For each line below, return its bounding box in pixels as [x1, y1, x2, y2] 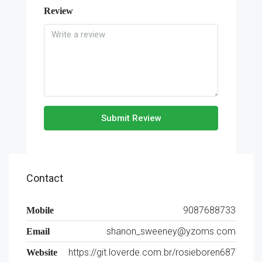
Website [26, 247, 57, 257]
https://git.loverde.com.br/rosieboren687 [68, 247, 236, 258]
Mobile [26, 205, 54, 215]
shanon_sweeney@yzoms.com [106, 226, 236, 237]
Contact [26, 172, 63, 184]
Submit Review [101, 113, 161, 123]
